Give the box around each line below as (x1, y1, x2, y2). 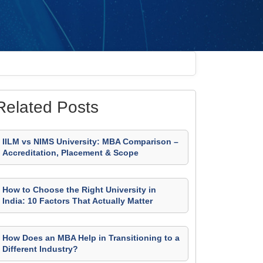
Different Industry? (2, 244, 78, 254)
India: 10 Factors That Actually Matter (2, 196, 153, 205)
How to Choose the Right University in (2, 185, 156, 194)
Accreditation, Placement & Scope (2, 148, 139, 157)
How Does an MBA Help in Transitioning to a (2, 233, 180, 242)
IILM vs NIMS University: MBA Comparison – (2, 137, 178, 146)
